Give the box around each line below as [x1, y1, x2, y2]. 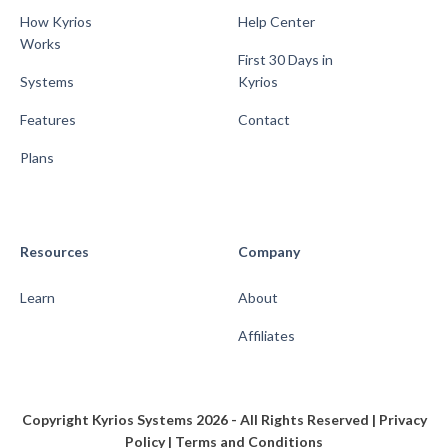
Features [20, 111, 76, 129]
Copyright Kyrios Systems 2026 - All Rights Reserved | [21, 411, 379, 429]
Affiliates [238, 327, 295, 345]
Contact [238, 111, 290, 129]
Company [238, 243, 300, 261]
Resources [20, 243, 89, 261]
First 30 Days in [238, 51, 333, 69]
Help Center [238, 13, 315, 31]
